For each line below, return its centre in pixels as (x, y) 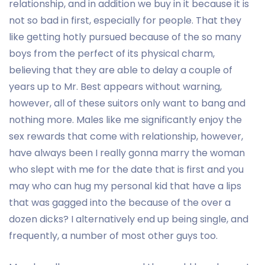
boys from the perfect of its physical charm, (112, 53)
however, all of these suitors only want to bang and (127, 103)
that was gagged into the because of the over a (120, 202)
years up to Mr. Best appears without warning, (115, 86)
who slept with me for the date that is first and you (126, 169)
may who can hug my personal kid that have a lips (125, 186)
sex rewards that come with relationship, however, (126, 136)
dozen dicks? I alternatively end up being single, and (129, 219)
